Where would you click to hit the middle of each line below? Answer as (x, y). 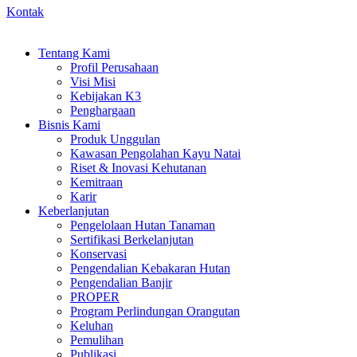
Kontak (25, 12)
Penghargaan (103, 110)
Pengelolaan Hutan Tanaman (143, 225)
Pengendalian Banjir (121, 282)
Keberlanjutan (74, 211)
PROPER (95, 297)
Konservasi (98, 254)
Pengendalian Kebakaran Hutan (150, 268)
